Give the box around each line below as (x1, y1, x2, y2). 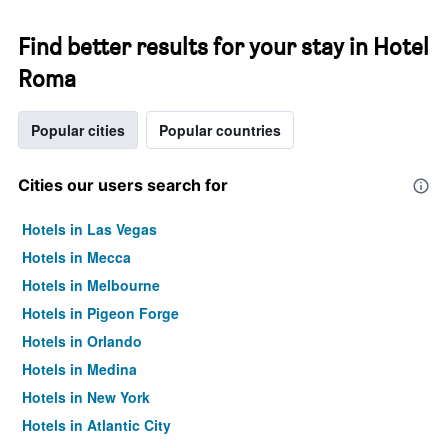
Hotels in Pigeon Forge (22, 303, 179, 323)
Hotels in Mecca (22, 247, 131, 267)
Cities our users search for (18, 175, 228, 195)
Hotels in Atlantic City (22, 415, 171, 435)
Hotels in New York (22, 387, 150, 407)
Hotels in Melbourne (22, 275, 160, 295)
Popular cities (31, 120, 125, 140)
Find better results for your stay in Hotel (18, 32, 429, 61)
